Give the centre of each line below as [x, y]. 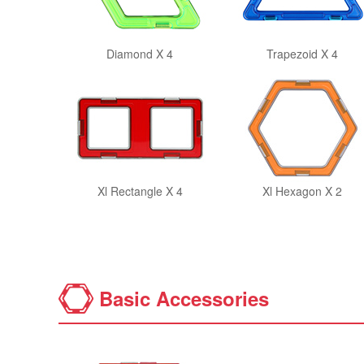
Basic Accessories [184, 298]
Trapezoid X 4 [302, 54]
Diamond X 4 [140, 54]
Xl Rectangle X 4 [140, 191]
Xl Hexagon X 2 [302, 191]
